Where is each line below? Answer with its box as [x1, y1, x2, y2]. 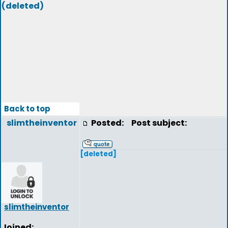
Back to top [4, 103, 50, 114]
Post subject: [127, 117, 187, 129]
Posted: [91, 117, 125, 129]
